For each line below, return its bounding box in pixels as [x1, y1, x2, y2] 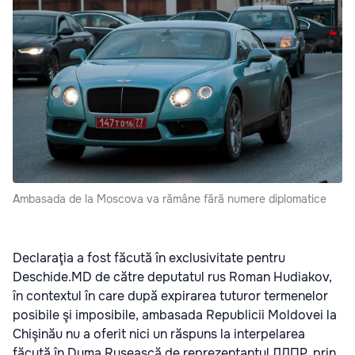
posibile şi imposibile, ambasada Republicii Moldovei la [13, 307, 337, 323]
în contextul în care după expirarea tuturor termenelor [13, 288, 328, 304]
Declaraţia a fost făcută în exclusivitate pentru [13, 250, 285, 266]
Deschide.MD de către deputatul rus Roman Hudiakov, [13, 269, 332, 285]
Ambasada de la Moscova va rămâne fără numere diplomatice [13, 192, 326, 206]
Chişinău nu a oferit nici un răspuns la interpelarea [13, 326, 305, 342]
